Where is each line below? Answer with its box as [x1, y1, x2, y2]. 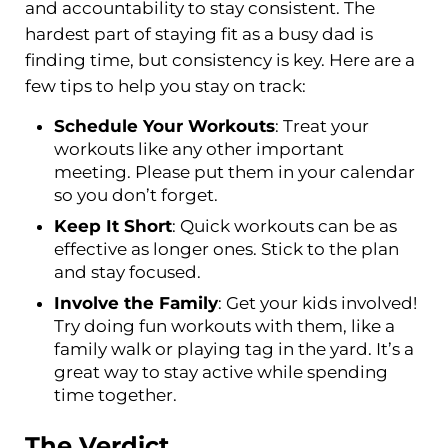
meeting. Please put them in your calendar [54, 161, 416, 182]
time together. [54, 385, 178, 406]
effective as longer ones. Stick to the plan [54, 238, 400, 259]
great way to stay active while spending [54, 362, 389, 383]
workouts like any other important [54, 138, 345, 159]
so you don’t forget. [54, 184, 219, 205]
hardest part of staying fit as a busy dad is [24, 23, 373, 44]
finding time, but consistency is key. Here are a [24, 49, 415, 70]
